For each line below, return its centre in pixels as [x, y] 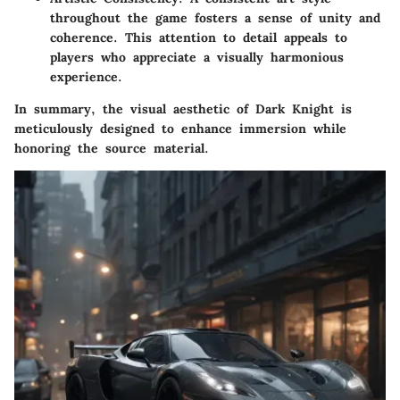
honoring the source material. [112, 148]
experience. [86, 76]
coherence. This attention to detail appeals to [199, 37]
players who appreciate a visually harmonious [197, 57]
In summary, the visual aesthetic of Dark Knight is [183, 108]
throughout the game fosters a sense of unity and [215, 17]
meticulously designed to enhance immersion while [180, 128]
